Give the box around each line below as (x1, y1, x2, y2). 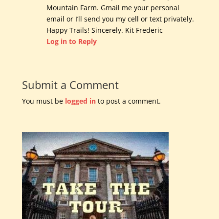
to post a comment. (95, 96, 161, 106)
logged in (65, 96, 96, 106)
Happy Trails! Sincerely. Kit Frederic (46, 25, 163, 35)
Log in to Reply (46, 37, 97, 46)
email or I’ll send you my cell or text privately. (46, 14, 194, 24)
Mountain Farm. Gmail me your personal (46, 3, 179, 13)
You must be (22, 96, 65, 106)
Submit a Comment (22, 77, 119, 92)
